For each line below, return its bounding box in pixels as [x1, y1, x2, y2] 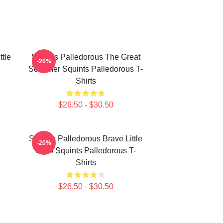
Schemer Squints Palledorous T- [28, 65, 143, 73]
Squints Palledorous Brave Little [29, 134, 142, 143]
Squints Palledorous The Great [31, 53, 140, 61]
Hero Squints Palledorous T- [35, 146, 136, 155]
